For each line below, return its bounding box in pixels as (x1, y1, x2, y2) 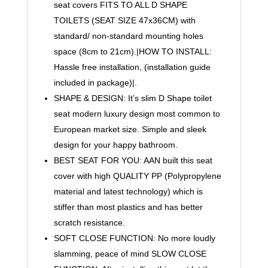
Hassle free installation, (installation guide (53, 62, 211, 72)
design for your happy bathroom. (53, 139, 178, 150)
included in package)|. (53, 77, 137, 87)
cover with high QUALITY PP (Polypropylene (53, 170, 221, 181)
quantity (26, 135, 56, 145)
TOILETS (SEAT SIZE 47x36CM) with (53, 15, 196, 25)
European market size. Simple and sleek (53, 124, 206, 134)
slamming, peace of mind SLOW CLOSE (53, 248, 206, 258)
